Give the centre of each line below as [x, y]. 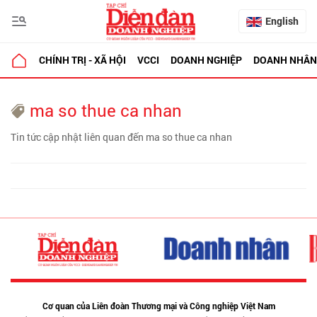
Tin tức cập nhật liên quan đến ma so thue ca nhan [121, 137]
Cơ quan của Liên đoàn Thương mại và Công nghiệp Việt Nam [158, 306]
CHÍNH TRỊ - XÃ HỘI [82, 60]
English [282, 21]
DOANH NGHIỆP [206, 60]
